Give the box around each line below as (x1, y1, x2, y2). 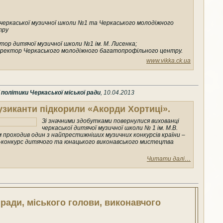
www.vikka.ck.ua (146, 57, 191, 64)
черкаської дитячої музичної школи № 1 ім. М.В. (42, 124, 178, 131)
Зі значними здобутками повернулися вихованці (42, 117, 179, 124)
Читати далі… (147, 155, 191, 162)
